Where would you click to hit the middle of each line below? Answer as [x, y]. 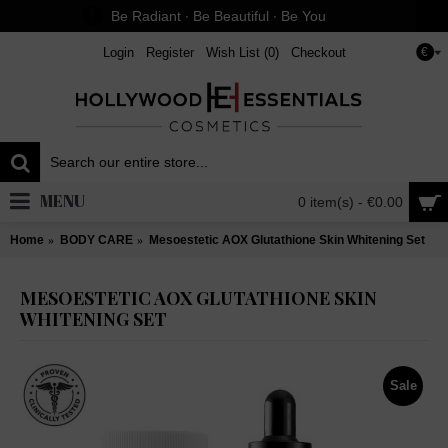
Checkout [318, 52]
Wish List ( [236, 52]
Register [169, 52]
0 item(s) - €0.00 [350, 202]
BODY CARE [96, 240]
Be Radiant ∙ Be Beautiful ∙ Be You [218, 15]
